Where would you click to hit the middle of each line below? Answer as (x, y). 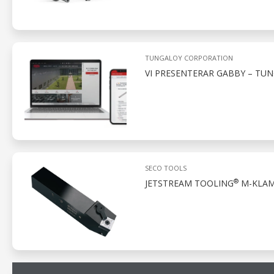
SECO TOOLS (165, 168)
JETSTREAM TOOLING (189, 183)
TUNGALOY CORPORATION (189, 58)
